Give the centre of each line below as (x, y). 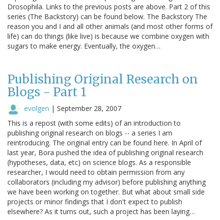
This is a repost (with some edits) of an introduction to (94, 123)
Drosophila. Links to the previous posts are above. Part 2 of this (109, 6)
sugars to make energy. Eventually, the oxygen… (84, 46)
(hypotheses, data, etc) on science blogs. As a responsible (99, 162)
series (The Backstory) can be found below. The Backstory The (107, 16)
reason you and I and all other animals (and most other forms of (110, 26)
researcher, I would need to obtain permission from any (96, 172)
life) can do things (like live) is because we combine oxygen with (108, 36)
